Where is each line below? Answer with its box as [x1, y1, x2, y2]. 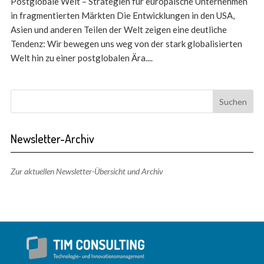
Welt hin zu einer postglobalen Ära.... [10, 52, 153, 64]
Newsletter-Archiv [10, 131, 94, 147]
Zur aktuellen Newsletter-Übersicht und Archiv [10, 166, 163, 177]
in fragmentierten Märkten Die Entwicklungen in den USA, [10, 10, 235, 21]
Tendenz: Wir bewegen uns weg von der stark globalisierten [10, 38, 242, 49]
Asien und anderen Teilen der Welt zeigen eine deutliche [10, 24, 227, 35]
